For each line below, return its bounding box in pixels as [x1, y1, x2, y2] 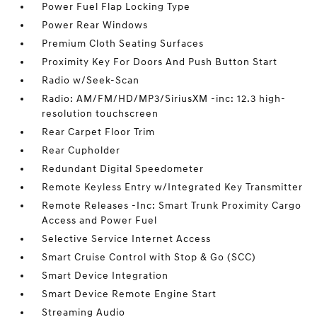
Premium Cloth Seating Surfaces [42, 38, 204, 50]
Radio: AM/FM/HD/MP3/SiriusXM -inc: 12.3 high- [42, 93, 287, 105]
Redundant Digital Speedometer [42, 163, 204, 175]
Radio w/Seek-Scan [42, 74, 140, 86]
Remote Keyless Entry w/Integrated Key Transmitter [42, 181, 304, 193]
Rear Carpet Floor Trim [42, 126, 156, 138]
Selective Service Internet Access [42, 233, 212, 245]
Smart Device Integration [42, 270, 169, 282]
